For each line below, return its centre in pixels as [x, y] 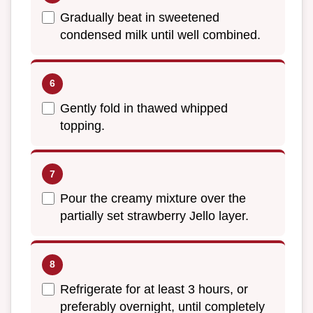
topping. [82, 125]
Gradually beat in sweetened [140, 18]
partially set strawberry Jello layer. [154, 216]
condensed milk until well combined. [160, 35]
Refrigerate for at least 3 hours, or [154, 289]
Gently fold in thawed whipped [144, 108]
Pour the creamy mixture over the [153, 199]
